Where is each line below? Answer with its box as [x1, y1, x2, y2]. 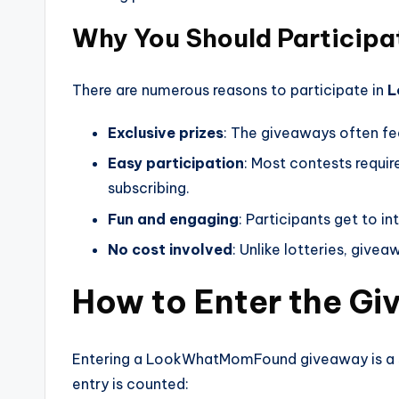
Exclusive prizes [108, 124, 224, 142]
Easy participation [108, 154, 244, 173]
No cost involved [108, 240, 232, 259]
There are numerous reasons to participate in [72, 81, 387, 99]
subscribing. [108, 179, 190, 198]
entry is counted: [72, 375, 189, 394]
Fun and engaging [108, 209, 239, 228]
